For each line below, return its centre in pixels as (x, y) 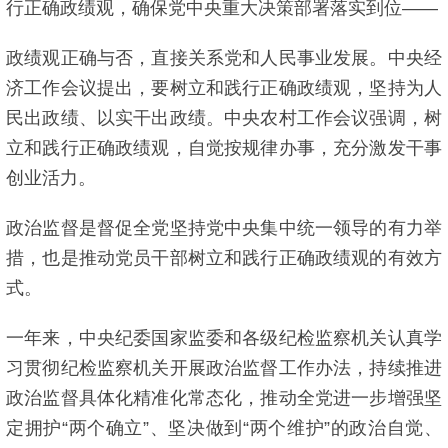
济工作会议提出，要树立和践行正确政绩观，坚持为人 (224, 88)
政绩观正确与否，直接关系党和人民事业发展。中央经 (224, 58)
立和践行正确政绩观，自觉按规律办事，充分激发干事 (224, 148)
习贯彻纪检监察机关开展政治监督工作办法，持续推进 (224, 368)
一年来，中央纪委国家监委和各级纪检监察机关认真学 (224, 338)
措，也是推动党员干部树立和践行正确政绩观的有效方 (224, 258)
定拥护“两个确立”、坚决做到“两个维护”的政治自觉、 (224, 428)
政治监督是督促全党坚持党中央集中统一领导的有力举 (224, 228)
